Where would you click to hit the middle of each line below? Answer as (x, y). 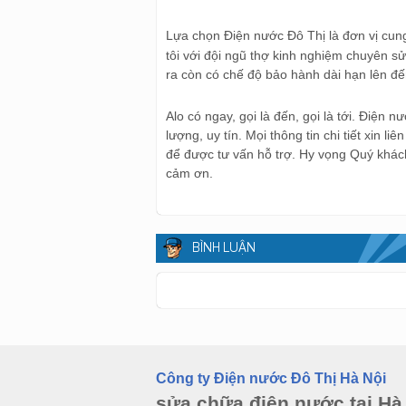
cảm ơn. (189, 173)
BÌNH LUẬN (224, 249)
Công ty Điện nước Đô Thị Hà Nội (271, 378)
